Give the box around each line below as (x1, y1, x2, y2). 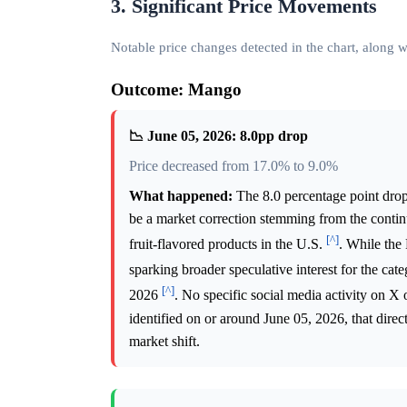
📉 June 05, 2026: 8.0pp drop (129, 127, 308, 144)
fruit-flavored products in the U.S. (129, 236, 326, 253)
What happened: (129, 187, 233, 203)
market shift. (129, 333, 200, 349)
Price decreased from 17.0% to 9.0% (129, 157, 338, 174)
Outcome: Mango (111, 79, 242, 99)
